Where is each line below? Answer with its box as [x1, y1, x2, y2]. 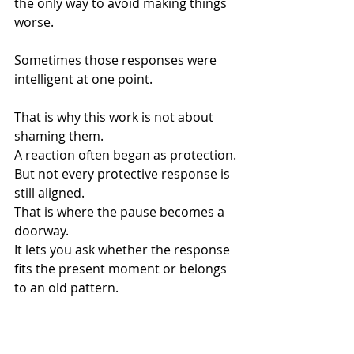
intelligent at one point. [14, 70, 153, 88]
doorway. [14, 222, 69, 239]
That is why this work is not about [14, 108, 217, 126]
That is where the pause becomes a [14, 203, 228, 220]
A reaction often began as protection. [14, 146, 236, 164]
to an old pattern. [14, 279, 119, 296]
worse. [14, 13, 54, 31]
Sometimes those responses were [14, 51, 220, 69]
